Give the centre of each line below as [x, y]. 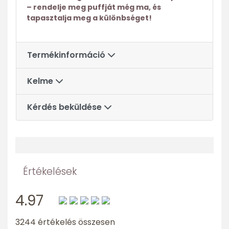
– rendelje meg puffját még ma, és [94, 7]
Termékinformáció [67, 55]
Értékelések [50, 172]
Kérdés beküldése [65, 107]
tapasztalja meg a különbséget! [89, 18]
